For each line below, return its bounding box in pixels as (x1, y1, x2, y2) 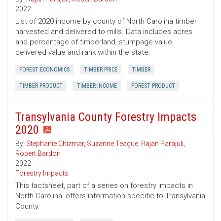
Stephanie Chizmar (26, 140, 84, 148)
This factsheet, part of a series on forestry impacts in (15, 181, 193, 190)
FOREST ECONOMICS (19, 66, 70, 74)
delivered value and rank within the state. (15, 48, 150, 57)
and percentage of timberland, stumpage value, (15, 37, 174, 47)
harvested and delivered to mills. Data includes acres (15, 27, 192, 37)
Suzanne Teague (87, 140, 138, 148)
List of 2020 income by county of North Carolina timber (15, 17, 197, 26)
